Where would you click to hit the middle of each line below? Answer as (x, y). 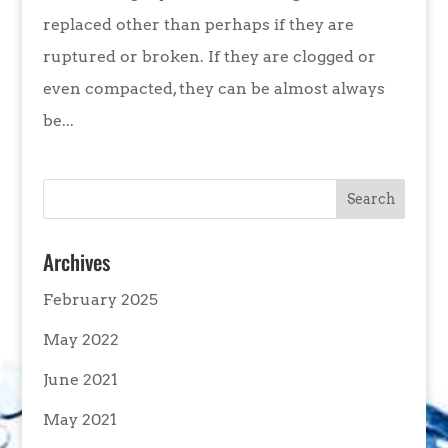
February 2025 (100, 300)
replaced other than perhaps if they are (198, 25)
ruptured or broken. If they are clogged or (209, 57)
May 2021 (79, 420)
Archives (76, 262)
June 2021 (80, 380)
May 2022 (80, 340)
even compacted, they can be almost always (213, 89)
